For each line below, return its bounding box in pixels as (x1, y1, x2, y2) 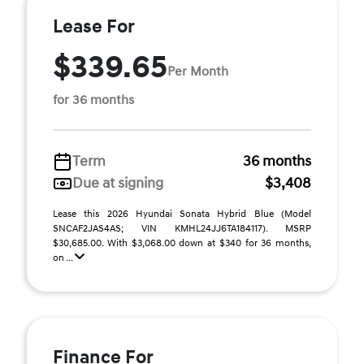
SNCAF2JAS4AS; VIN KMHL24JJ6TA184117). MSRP (53, 223, 311, 235)
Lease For (53, 15, 135, 38)
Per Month (167, 63, 228, 80)
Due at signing (72, 174, 163, 193)
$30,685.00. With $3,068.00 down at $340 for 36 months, (53, 237, 311, 249)
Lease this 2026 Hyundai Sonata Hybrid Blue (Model (53, 208, 311, 220)
